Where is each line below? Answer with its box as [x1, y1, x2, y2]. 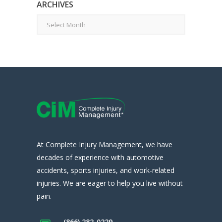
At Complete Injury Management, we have [37, 140, 172, 150]
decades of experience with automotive [37, 153, 164, 163]
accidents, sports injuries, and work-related [37, 166, 174, 175]
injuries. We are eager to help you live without [37, 178, 183, 188]
